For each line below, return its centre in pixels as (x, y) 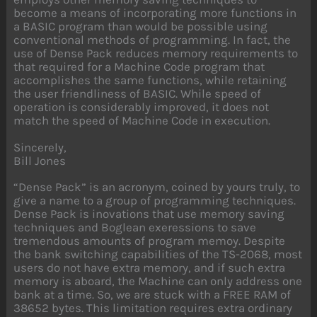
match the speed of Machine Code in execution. (142, 121)
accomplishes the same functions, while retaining (150, 80)
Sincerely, (40, 147)
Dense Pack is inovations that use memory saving (149, 214)
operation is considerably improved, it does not (142, 107)
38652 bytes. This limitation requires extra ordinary (153, 308)
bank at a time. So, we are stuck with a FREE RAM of (152, 295)
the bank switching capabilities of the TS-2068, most (158, 254)
